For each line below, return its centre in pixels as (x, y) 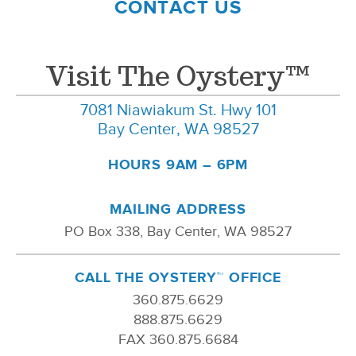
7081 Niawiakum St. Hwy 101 (178, 110)
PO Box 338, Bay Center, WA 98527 (178, 232)
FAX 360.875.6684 (178, 340)
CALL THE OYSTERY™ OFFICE (178, 278)
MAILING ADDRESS (178, 209)
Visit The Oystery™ (178, 76)
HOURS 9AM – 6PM (178, 165)
